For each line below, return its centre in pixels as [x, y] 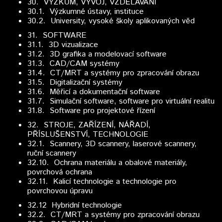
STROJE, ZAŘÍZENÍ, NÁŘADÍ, [95, 125]
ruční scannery [52, 153]
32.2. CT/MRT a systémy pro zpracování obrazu [113, 215]
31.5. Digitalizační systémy [75, 83]
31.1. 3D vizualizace [63, 45]
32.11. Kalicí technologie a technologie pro [102, 182]
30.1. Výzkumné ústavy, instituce [85, 12]
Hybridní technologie [84, 205]
